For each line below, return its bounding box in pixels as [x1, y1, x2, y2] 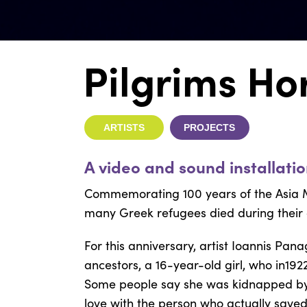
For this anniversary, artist [84, 237, 232, 254]
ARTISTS [103, 121, 145, 133]
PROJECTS [184, 121, 236, 133]
